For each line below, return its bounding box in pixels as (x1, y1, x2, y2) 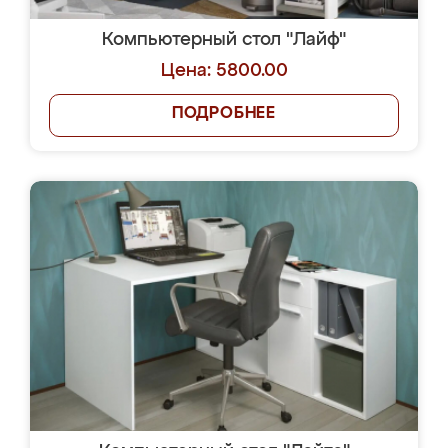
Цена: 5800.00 (160, 62, 288, 80)
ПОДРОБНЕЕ (171, 106, 277, 122)
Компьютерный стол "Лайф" (102, 31, 346, 49)
